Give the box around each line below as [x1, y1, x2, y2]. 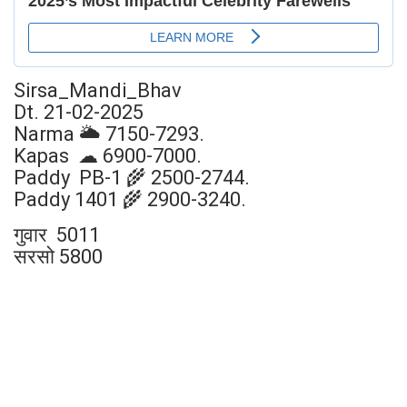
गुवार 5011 [14, 223, 100, 246]
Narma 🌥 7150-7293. [14, 122, 204, 145]
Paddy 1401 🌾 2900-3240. [14, 187, 246, 211]
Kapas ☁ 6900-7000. [14, 144, 202, 167]
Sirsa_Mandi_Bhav [14, 78, 182, 102]
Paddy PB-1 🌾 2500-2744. [14, 165, 250, 189]
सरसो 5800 [14, 244, 103, 268]
